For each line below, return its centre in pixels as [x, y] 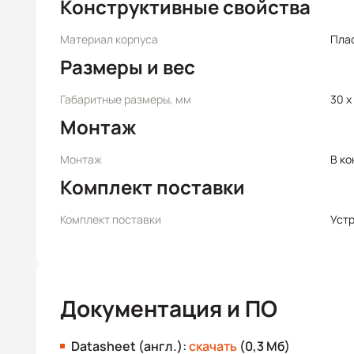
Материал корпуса [109, 39]
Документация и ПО [169, 308]
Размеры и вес [128, 67]
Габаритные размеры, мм [126, 99]
